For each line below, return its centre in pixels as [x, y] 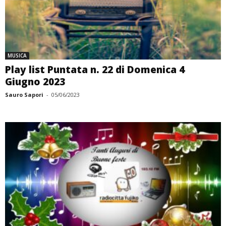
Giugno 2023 [35, 82]
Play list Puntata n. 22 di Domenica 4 [95, 70]
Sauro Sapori [24, 95]
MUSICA [17, 56]
